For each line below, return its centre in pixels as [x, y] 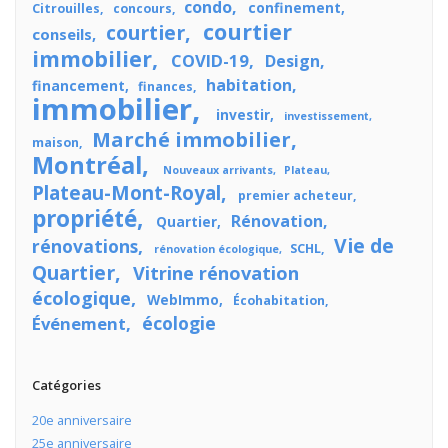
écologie [178, 322]
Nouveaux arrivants [217, 169]
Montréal [86, 164]
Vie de [363, 245]
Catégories [66, 385]
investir [243, 114]
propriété [84, 218]
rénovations [84, 245]
